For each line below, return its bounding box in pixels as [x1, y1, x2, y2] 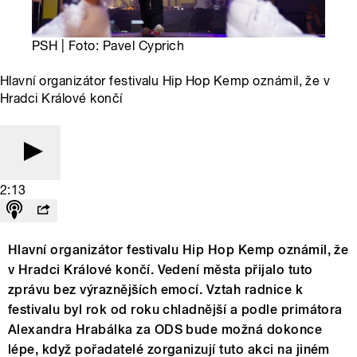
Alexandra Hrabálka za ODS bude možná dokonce [8, 322, 323, 338]
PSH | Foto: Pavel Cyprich [32, 38, 184, 54]
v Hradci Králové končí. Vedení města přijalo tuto [8, 262, 313, 278]
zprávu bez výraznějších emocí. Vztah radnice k [8, 282, 304, 298]
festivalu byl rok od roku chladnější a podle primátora [8, 302, 343, 318]
